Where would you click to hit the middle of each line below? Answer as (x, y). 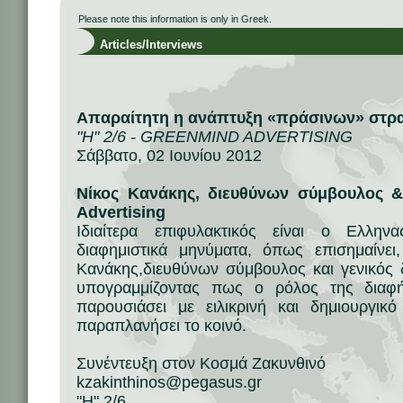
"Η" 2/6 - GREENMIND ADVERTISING (215, 137)
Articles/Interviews (140, 45)
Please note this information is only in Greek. (175, 19)
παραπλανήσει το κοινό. (161, 326)
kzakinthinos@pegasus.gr (169, 382)
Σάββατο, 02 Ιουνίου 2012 (169, 156)
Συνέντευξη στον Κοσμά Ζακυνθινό (201, 363)
